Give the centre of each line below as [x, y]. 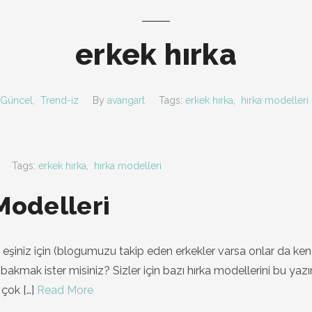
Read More [65, 290]
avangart [126, 100]
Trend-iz [60, 100]
